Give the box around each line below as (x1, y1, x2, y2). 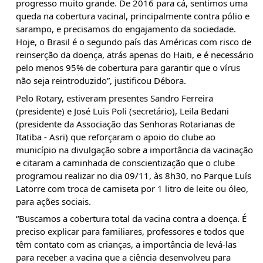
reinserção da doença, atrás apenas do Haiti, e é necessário (16, 49, 254, 60)
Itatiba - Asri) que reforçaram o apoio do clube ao (16, 130, 215, 143)
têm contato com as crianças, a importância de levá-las (16, 238, 237, 250)
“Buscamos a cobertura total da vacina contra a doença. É (16, 213, 247, 224)
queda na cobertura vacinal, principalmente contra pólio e (16, 10, 249, 22)
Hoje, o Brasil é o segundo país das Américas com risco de (16, 36, 251, 48)
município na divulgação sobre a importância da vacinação (16, 143, 253, 156)
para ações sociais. (16, 195, 91, 207)
